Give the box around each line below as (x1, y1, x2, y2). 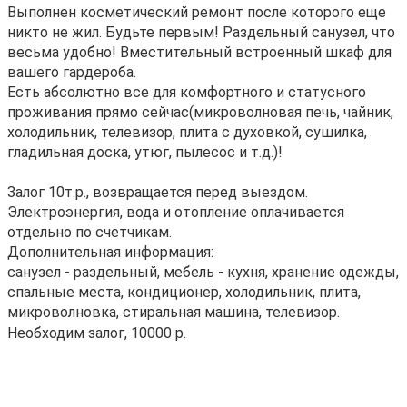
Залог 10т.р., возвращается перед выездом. (7, 184, 308, 201)
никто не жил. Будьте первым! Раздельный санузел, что (7, 24, 395, 41)
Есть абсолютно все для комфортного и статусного (7, 84, 366, 101)
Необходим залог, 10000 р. (7, 324, 186, 342)
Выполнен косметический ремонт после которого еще (7, 4, 386, 21)
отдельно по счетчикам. (7, 223, 172, 241)
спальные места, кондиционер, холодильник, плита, (7, 283, 361, 301)
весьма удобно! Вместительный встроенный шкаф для (7, 44, 392, 61)
